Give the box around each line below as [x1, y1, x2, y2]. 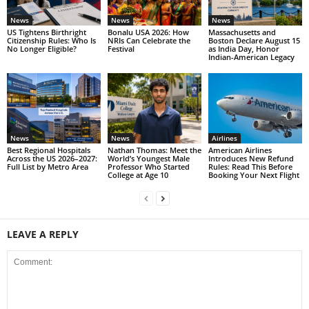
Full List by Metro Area [7, 161, 88, 172]
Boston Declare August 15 [208, 35, 300, 46]
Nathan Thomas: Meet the [107, 144, 201, 155]
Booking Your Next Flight [208, 169, 299, 180]
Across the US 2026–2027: [7, 152, 97, 163]
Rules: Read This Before [208, 161, 292, 172]
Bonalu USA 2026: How [107, 27, 189, 37]
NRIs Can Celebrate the [107, 35, 190, 46]
